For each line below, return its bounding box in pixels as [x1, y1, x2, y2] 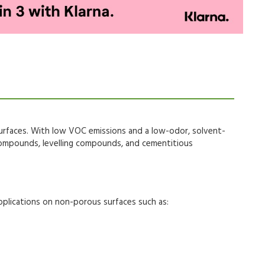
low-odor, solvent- [151, 124, 225, 138]
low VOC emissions [52, 124, 126, 138]
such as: [136, 195, 169, 209]
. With [27, 124, 52, 138]
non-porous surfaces [55, 195, 136, 209]
